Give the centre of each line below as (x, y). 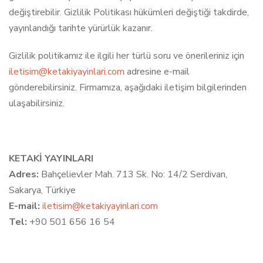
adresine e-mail (157, 72)
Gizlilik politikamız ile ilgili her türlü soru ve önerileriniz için (127, 56)
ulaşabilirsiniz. (37, 103)
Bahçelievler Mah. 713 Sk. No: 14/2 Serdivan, (133, 174)
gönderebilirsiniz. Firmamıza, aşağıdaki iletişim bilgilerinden (128, 87)
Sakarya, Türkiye (42, 190)
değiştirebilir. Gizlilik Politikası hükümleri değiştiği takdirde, (129, 12)
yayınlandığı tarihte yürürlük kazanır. (81, 28)
